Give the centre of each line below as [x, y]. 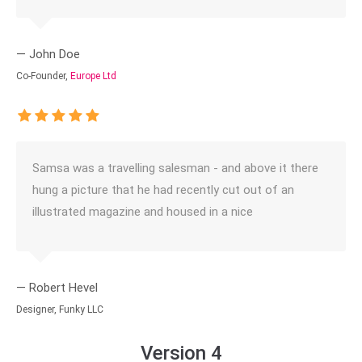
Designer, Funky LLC [60, 309]
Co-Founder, [43, 76]
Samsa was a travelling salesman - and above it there [175, 168]
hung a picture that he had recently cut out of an [163, 190]
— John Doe [48, 54]
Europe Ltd [93, 76]
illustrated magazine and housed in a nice [143, 212]
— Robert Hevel [57, 288]
